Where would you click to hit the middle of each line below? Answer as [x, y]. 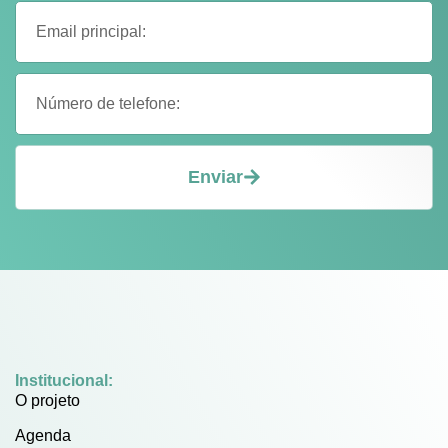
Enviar [215, 176]
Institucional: [64, 380]
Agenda [43, 435]
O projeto [47, 400]
